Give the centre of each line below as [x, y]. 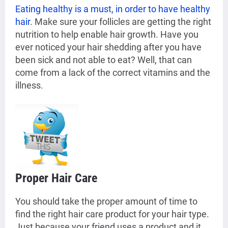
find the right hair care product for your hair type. [112, 214]
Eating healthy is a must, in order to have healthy [113, 9]
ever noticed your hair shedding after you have [108, 47]
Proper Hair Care [56, 178]
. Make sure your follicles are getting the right [121, 22]
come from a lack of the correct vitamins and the [113, 73]
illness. [29, 85]
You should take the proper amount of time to [106, 202]
